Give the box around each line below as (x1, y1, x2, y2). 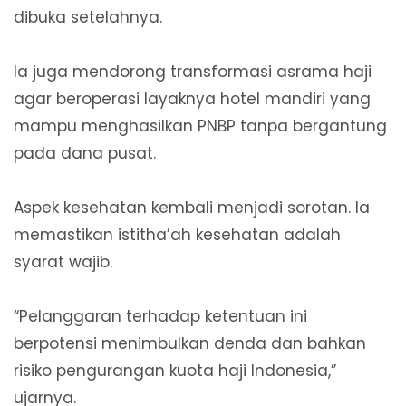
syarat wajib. (14, 250, 112, 273)
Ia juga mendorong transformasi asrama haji (14, 60, 372, 82)
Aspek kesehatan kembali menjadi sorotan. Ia (14, 196, 370, 218)
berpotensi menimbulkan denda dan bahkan (14, 332, 366, 354)
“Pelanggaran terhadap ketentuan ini (14, 304, 307, 327)
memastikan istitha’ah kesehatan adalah (14, 223, 341, 246)
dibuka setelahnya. (14, 5, 162, 28)
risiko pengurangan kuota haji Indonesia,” (14, 359, 336, 382)
